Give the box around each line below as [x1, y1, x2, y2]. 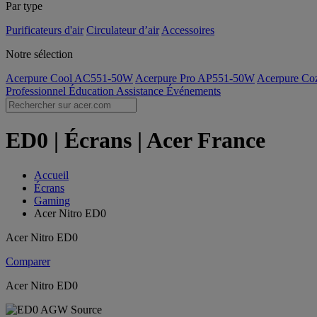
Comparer [6, 255, 50, 267]
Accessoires [161, 24, 214, 36]
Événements [166, 85, 221, 97]
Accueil [34, 168, 69, 181]
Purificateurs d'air [6, 24, 83, 36]
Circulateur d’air [86, 24, 159, 36]
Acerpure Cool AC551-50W [6, 72, 133, 84]
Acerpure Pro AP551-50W [135, 72, 255, 84]
